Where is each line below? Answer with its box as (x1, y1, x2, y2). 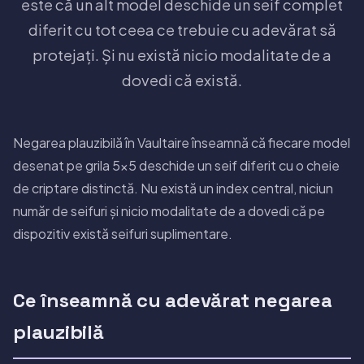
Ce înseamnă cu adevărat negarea (13, 287, 332, 313)
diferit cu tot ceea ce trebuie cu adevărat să (28, 19, 336, 39)
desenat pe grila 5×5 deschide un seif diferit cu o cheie (13, 156, 340, 174)
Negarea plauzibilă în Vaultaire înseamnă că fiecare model (13, 133, 350, 151)
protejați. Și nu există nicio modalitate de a (32, 45, 331, 64)
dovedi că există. (122, 70, 242, 89)
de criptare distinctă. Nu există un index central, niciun (13, 179, 333, 197)
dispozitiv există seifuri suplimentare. (13, 224, 232, 242)
